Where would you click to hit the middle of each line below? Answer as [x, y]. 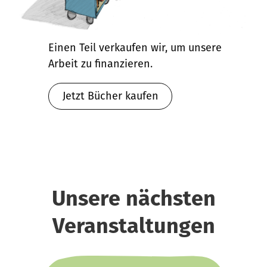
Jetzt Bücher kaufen [110, 96]
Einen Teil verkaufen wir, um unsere [135, 48]
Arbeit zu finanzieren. [100, 64]
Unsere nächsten [133, 199]
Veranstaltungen [133, 226]
